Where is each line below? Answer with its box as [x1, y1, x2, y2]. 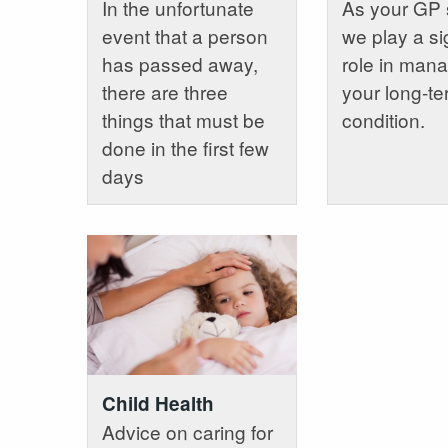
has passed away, [102, 49, 258, 77]
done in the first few [102, 133, 269, 161]
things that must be [102, 105, 265, 133]
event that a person [102, 21, 268, 49]
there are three [102, 77, 228, 105]
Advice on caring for [102, 418, 273, 446]
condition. [341, 105, 425, 133]
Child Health [102, 390, 214, 418]
